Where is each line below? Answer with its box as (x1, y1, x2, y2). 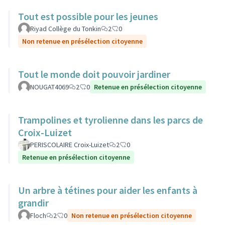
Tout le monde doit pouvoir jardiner (18, 68, 170, 80)
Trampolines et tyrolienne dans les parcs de (18, 114, 203, 126)
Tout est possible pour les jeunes (18, 10, 158, 23)
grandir (18, 196, 49, 209)
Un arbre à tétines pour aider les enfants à (18, 184, 197, 196)
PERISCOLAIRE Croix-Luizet (30, 140, 109, 149)
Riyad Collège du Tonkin (30, 24, 101, 33)
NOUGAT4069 (30, 82, 69, 91)
